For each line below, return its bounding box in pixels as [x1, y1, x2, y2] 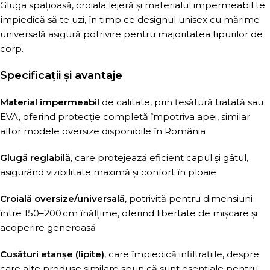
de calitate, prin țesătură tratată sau [99, 96, 263, 108]
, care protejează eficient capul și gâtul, [71, 152, 248, 163]
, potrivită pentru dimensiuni [125, 193, 253, 204]
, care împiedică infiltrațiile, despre [104, 248, 259, 260]
